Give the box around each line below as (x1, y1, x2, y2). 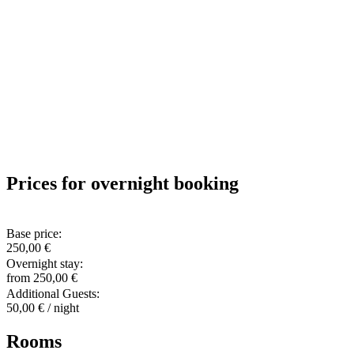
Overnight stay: (6, 257, 86, 271)
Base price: (6, 227, 65, 241)
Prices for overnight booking (6, 172, 239, 194)
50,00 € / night (6, 301, 79, 315)
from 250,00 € (6, 271, 77, 285)
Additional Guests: (6, 287, 103, 301)
